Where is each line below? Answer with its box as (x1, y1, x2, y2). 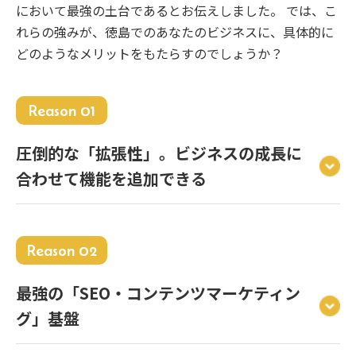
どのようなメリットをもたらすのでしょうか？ (16, 44, 283, 64)
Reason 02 (26, 242, 97, 260)
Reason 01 (28, 102, 95, 120)
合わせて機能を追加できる (16, 167, 207, 191)
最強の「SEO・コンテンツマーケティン (16, 281, 300, 305)
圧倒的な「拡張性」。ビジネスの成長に (16, 141, 302, 165)
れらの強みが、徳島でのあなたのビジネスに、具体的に (16, 22, 334, 42)
